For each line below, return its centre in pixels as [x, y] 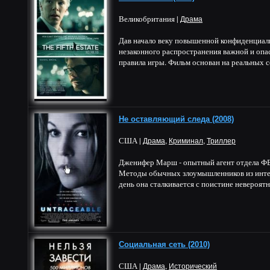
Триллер [221, 141]
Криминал [186, 141]
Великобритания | [149, 19]
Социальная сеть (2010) [164, 244]
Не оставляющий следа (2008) [176, 119]
